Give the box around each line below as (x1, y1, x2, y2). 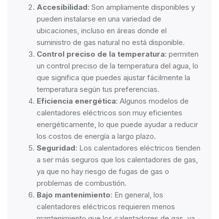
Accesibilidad (37, 2, 88, 12)
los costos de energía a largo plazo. (37, 131, 156, 141)
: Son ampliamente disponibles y (88, 2, 195, 12)
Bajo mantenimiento (37, 190, 110, 199)
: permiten (165, 49, 198, 59)
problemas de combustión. (37, 178, 127, 188)
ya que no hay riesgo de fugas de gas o (37, 167, 169, 176)
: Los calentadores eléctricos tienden (75, 143, 200, 153)
